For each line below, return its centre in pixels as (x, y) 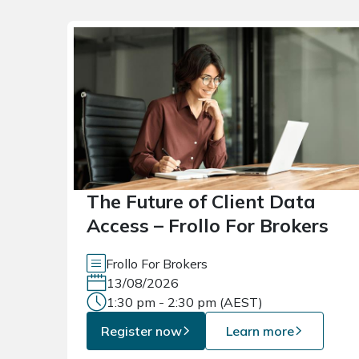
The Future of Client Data (201, 202)
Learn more (260, 331)
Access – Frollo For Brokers (208, 226)
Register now (141, 331)
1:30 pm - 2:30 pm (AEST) (185, 303)
